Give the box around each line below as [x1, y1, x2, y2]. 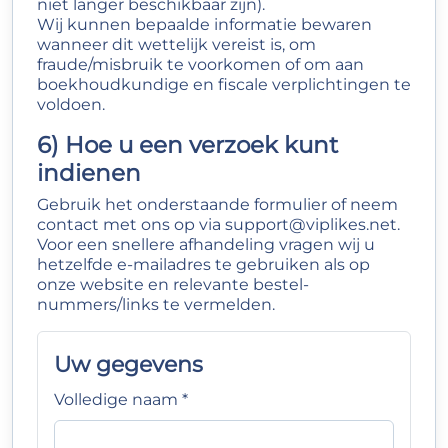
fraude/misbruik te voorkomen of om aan [37, 55, 364, 74]
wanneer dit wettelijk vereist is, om [37, 35, 316, 54]
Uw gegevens [54, 351, 203, 377]
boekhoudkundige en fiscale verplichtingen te [37, 75, 411, 94]
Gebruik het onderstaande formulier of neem [37, 195, 398, 214]
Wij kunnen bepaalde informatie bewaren [37, 15, 372, 34]
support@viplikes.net [225, 215, 397, 234]
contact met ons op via [37, 215, 225, 234]
